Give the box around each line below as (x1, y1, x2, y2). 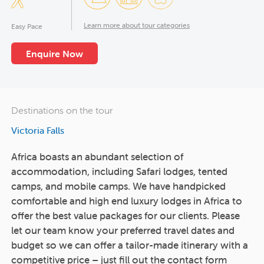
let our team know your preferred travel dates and (11, 223, 235, 237)
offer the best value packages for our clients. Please (11, 209, 240, 222)
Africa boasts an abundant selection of (11, 150, 183, 163)
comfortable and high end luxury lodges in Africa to (11, 194, 242, 207)
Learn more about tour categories (84, 20, 190, 29)
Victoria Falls (11, 124, 64, 136)
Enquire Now (26, 47, 83, 60)
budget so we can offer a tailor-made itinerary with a (11, 238, 248, 252)
